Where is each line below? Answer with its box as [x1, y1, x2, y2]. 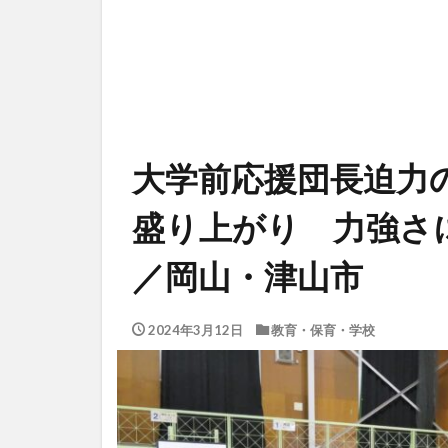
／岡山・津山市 [132, 256, 363, 297]
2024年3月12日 [147, 322, 243, 339]
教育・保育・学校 [271, 322, 375, 339]
